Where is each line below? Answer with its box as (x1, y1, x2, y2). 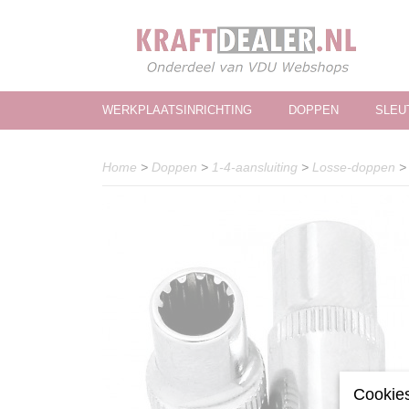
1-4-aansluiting (212, 160, 298, 174)
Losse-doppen (312, 160, 395, 174)
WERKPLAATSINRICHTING (102, 103, 252, 117)
